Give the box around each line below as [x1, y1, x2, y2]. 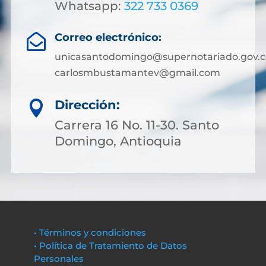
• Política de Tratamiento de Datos [33, 240, 187, 251]
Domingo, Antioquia [55, 134, 182, 148]
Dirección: [55, 97, 120, 112]
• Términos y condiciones [33, 227, 146, 238]
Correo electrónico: [54, 31, 161, 44]
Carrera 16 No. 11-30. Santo [55, 118, 219, 132]
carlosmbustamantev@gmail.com [54, 67, 220, 78]
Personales [33, 253, 84, 264]
